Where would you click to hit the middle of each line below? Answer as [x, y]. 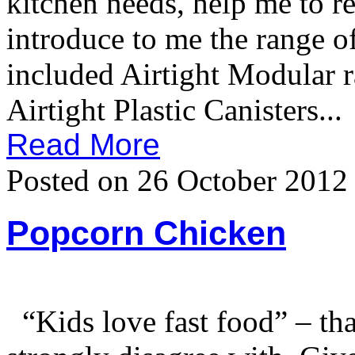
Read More [83, 145]
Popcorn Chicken [146, 233]
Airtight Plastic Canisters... [174, 110]
